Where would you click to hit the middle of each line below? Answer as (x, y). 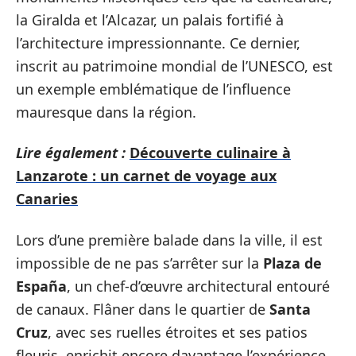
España (41, 286)
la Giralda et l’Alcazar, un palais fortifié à (150, 19)
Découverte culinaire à (210, 153)
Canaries (47, 199)
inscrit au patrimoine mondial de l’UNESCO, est (174, 66)
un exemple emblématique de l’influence (153, 89)
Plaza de (292, 263)
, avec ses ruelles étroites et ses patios (178, 332)
